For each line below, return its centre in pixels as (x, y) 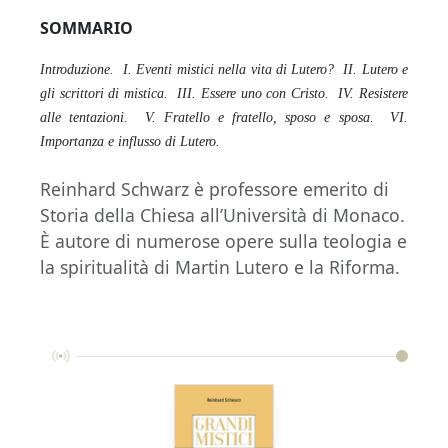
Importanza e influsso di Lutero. (130, 142)
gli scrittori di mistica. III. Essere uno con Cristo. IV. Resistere (224, 94)
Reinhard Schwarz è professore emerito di (214, 189)
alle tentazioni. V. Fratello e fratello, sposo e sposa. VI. (224, 118)
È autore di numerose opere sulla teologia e (223, 241)
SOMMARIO (86, 28)
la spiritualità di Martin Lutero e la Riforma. (220, 267)
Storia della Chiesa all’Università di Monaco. (222, 215)
